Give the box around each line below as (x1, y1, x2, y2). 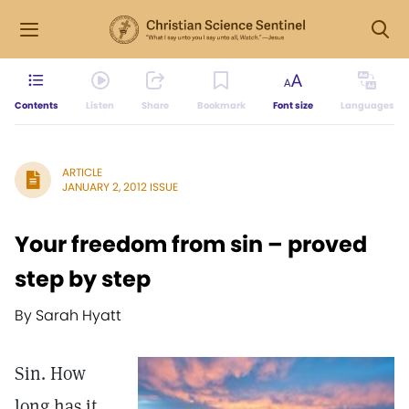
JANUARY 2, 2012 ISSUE (62, 179, 178, 194)
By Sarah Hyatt (15, 305, 121, 326)
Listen (86, 99, 115, 112)
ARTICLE (62, 164, 102, 180)
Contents (15, 99, 58, 112)
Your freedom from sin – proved (15, 229, 367, 259)
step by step (15, 264, 151, 294)
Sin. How (15, 362, 86, 385)
